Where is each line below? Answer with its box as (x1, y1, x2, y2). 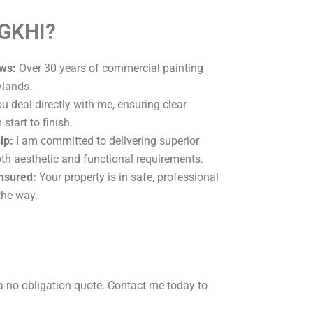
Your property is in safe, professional (36, 170, 219, 184)
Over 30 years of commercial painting (16, 61, 203, 75)
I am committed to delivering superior (13, 133, 199, 147)
